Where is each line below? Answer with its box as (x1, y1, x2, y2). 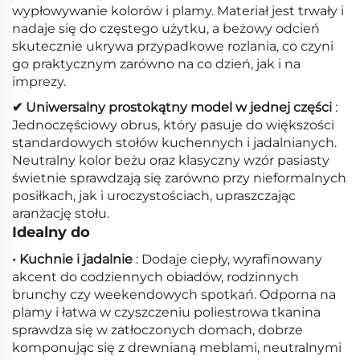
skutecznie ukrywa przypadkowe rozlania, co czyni (12, 39, 333, 55)
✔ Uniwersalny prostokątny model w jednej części (12, 100, 335, 116)
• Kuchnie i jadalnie (12, 252, 136, 268)
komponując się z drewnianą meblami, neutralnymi (12, 340, 342, 356)
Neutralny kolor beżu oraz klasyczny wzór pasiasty (12, 153, 329, 169)
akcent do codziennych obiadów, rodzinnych (12, 269, 299, 285)
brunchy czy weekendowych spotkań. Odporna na (12, 287, 336, 303)
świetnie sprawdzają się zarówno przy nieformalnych (12, 170, 346, 186)
